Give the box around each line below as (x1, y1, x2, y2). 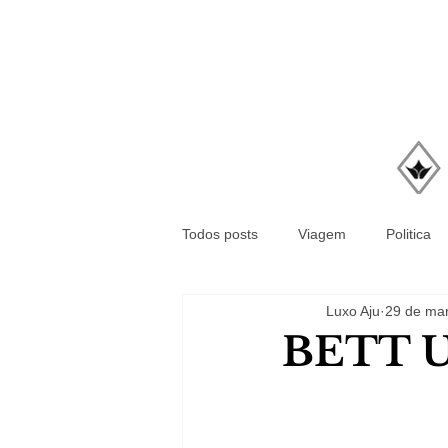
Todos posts (182, 225, 258, 242)
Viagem (298, 225, 346, 242)
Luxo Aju (326, 302, 380, 319)
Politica (386, 225, 431, 242)
